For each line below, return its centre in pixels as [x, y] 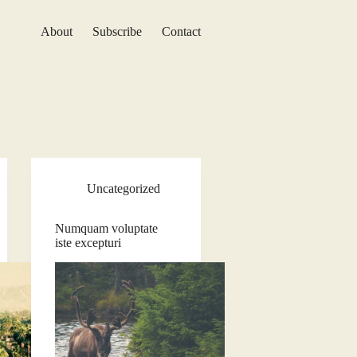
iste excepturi [88, 243]
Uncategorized [123, 188]
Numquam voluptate [106, 228]
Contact [181, 31]
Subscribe [117, 31]
